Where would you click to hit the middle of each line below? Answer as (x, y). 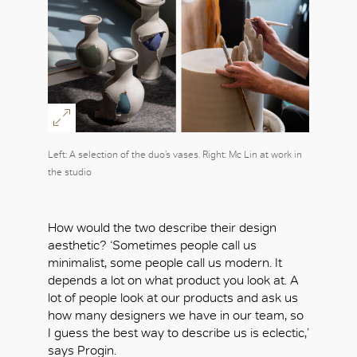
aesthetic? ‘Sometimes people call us (152, 245)
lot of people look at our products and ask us (173, 297)
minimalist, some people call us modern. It (165, 262)
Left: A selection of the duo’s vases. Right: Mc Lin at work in (175, 154)
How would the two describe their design (162, 227)
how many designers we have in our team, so (176, 315)
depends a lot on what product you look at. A (173, 280)
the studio (70, 172)
